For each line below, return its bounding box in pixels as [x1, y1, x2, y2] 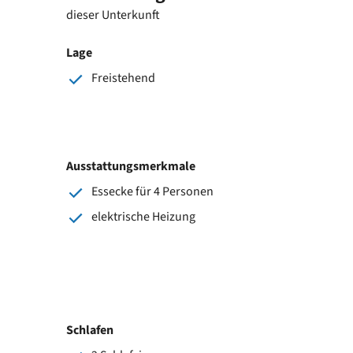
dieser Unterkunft [66, 6, 160, 24]
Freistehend [91, 69, 155, 87]
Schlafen [66, 321, 113, 339]
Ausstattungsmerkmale [66, 157, 195, 175]
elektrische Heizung [91, 207, 195, 225]
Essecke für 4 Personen [91, 182, 214, 200]
